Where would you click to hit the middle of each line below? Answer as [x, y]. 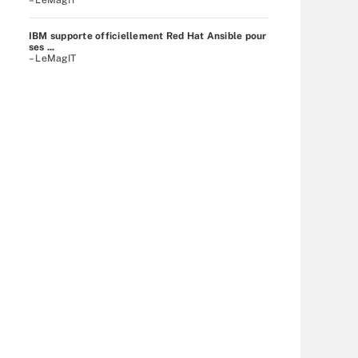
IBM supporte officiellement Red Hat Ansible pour [148, 36]
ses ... [42, 47]
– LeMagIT [53, 58]
